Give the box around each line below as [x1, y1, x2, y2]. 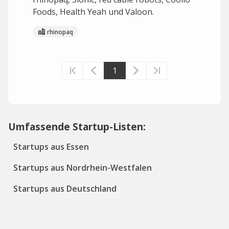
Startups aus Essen [13, 141, 89, 152]
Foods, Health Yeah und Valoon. [33, 6, 154, 17]
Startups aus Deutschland [13, 183, 117, 194]
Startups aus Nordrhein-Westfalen [13, 162, 152, 173]
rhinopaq [47, 27, 73, 36]
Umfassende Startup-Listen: [8, 120, 146, 133]
